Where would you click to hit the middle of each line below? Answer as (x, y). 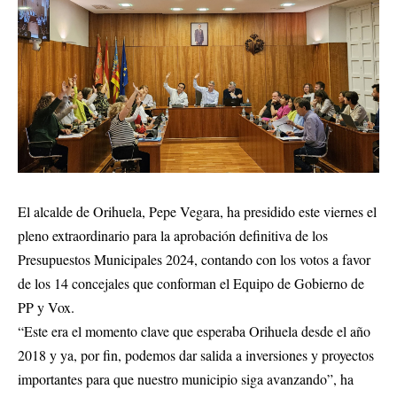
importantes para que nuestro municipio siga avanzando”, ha (186, 379)
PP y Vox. (46, 307)
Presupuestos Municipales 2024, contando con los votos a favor (194, 260)
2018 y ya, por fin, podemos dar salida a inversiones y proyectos (196, 355)
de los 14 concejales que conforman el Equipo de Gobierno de (191, 284)
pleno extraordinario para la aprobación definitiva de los (173, 236)
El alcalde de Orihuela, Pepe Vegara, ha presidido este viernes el (197, 212)
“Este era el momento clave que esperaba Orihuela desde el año (194, 331)
